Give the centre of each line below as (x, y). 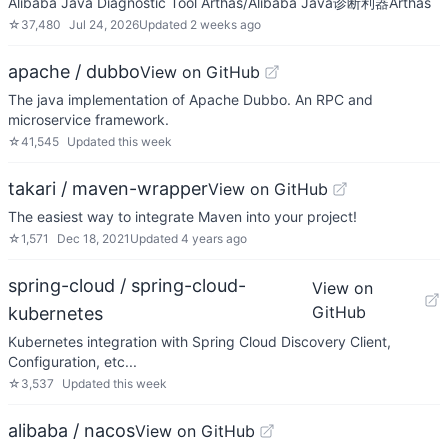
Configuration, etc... (72, 361)
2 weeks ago (225, 24)
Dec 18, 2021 (93, 238)
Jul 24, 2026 (104, 24)
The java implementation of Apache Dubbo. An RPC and (190, 99)
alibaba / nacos (71, 430)
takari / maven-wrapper (108, 188)
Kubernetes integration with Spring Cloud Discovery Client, (199, 341)
